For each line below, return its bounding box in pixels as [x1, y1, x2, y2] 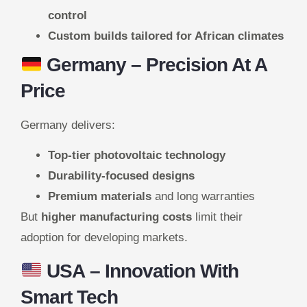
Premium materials [48, 190, 151, 204]
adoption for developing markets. [21, 231, 188, 245]
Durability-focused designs [48, 169, 195, 183]
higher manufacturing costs [41, 210, 192, 224]
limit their [192, 210, 243, 224]
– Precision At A [126, 53, 267, 75]
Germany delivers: [21, 118, 115, 132]
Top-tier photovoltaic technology [48, 149, 225, 162]
